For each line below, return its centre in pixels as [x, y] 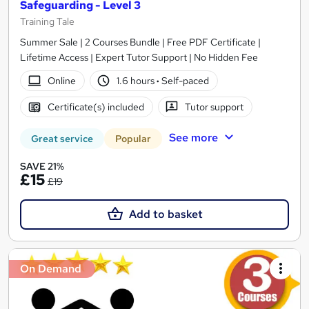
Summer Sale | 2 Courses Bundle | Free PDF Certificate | [140, 42]
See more [193, 138]
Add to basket [166, 215]
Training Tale [47, 22]
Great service [62, 139]
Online [61, 80]
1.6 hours [137, 80]
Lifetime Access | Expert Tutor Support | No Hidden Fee [139, 58]
